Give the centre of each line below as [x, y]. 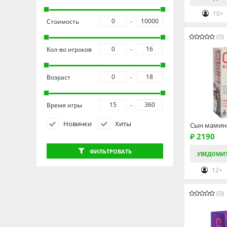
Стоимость [63, 21]
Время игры [64, 105]
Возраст [59, 77]
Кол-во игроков [69, 49]
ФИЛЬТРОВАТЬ [110, 151]
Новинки [78, 124]
